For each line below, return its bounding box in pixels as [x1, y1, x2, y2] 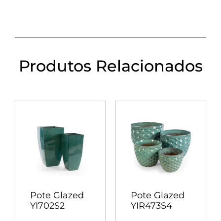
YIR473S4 [131, 200, 172, 212]
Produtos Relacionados [18, 56, 203, 76]
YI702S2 [30, 200, 65, 212]
